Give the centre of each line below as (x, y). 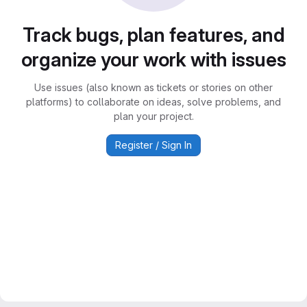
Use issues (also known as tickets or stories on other (153, 87)
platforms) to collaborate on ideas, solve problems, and (153, 102)
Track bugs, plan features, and (153, 35)
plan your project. (153, 116)
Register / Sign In (153, 145)
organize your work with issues (153, 60)
